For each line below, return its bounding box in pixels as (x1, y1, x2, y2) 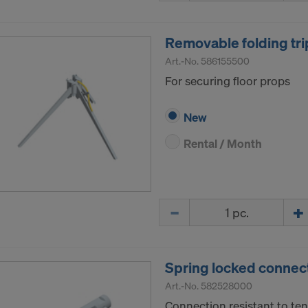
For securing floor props (165, 73, 290, 89)
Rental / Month (184, 135, 262, 152)
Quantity (158, 198, 203, 214)
